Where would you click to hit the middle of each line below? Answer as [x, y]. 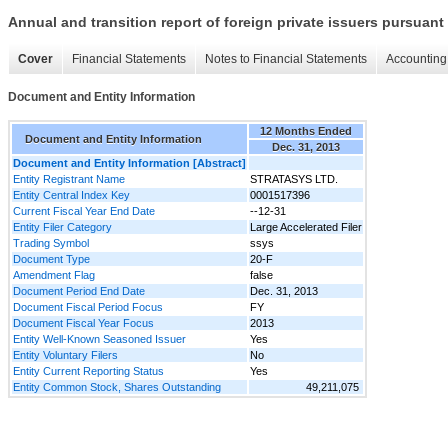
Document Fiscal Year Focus [83, 322]
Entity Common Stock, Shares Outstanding [117, 386]
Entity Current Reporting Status [88, 370]
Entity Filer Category [62, 226]
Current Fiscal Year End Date [84, 210]
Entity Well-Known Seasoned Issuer [99, 338]
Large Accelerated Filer [306, 226]
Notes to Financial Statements [286, 59]
